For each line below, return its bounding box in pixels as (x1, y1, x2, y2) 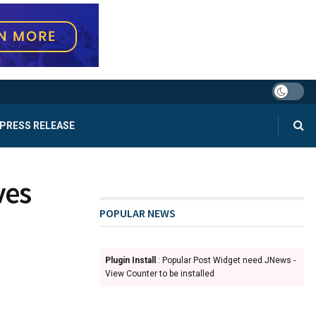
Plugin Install (105, 255, 156, 265)
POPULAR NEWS (99, 205, 176, 220)
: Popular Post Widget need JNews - (156, 255, 296, 265)
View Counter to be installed (105, 268, 214, 279)
